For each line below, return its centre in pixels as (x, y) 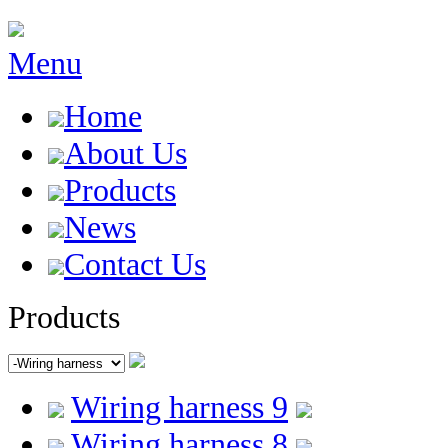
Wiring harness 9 (179, 407)
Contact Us (135, 264)
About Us (125, 153)
